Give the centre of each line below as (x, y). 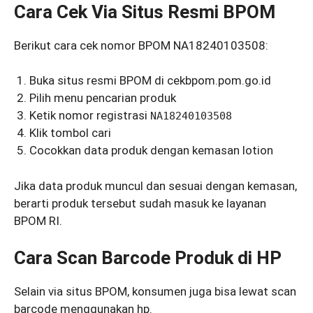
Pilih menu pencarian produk (103, 98)
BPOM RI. (38, 220)
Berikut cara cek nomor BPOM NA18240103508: (141, 45)
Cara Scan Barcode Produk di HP (148, 258)
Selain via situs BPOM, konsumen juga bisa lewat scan (155, 292)
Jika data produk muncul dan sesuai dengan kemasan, (155, 185)
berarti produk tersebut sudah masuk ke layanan (140, 203)
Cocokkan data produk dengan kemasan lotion (152, 151)
